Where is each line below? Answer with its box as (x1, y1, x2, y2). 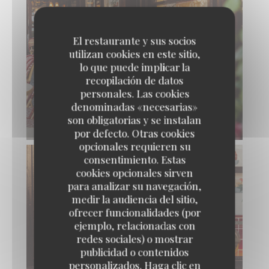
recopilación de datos (85, 73, 184, 87)
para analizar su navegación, (67, 179, 202, 193)
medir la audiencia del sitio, (71, 192, 198, 206)
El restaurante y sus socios (73, 34, 196, 47)
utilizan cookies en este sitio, (68, 47, 201, 61)
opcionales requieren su (79, 139, 190, 153)
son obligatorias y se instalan (67, 113, 202, 127)
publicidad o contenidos (80, 245, 189, 259)
